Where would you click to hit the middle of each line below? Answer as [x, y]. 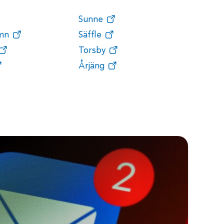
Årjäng [91, 66]
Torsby [92, 50]
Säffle [90, 35]
